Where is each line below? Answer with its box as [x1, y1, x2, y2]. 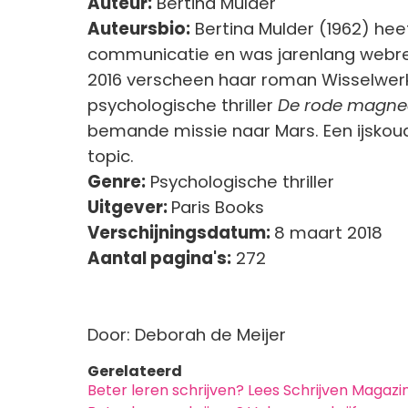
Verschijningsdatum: [87, 221, 274, 245]
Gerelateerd [87, 361, 182, 382]
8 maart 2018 [274, 221, 382, 245]
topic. [87, 145, 138, 168]
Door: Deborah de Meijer [87, 323, 291, 347]
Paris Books [171, 196, 269, 219]
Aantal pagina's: [87, 247, 231, 270]
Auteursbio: [87, 17, 190, 41]
